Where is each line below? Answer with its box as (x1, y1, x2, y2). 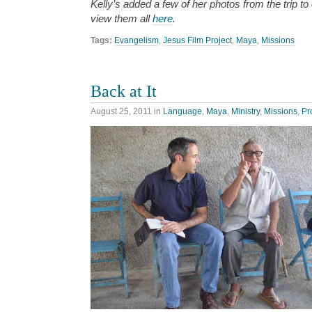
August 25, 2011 (91, 107, 152, 117)
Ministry (231, 107, 260, 117)
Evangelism (114, 36, 159, 46)
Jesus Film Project (163, 36, 232, 46)
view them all (91, 13, 153, 25)
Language (163, 107, 202, 117)
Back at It (91, 81, 157, 100)
